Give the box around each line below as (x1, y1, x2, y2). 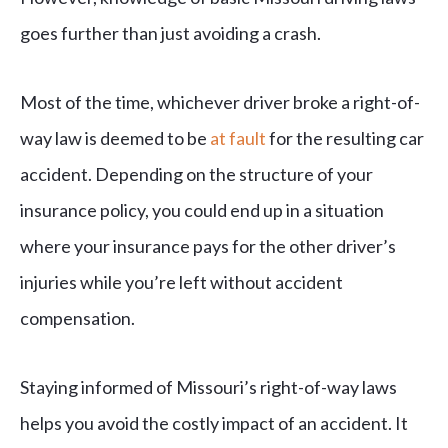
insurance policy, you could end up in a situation (20, 199, 384, 222)
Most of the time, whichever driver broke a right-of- (20, 91, 420, 114)
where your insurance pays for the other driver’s (20, 235, 396, 258)
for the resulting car (266, 127, 424, 150)
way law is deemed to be (20, 127, 210, 150)
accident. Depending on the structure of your (20, 163, 373, 186)
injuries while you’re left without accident (20, 271, 343, 294)
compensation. (20, 307, 138, 330)
